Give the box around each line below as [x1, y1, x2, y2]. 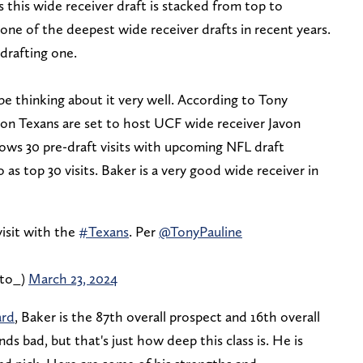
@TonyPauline [159, 223, 242, 241]
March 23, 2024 [28, 270, 117, 288]
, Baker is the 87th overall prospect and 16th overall [15, 308, 320, 326]
